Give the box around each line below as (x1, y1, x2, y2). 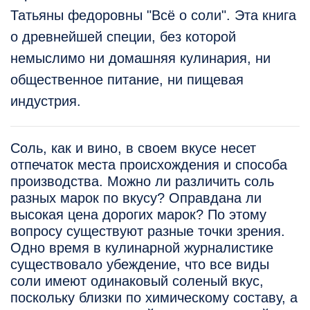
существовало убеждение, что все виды (10, 257, 269, 273)
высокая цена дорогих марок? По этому (10, 207, 266, 223)
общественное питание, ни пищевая (10, 72, 244, 88)
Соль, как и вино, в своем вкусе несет (10, 140, 256, 156)
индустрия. (10, 93, 81, 109)
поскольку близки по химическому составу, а (10, 290, 298, 306)
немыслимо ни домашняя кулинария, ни (10, 51, 271, 66)
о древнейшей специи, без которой (10, 29, 236, 45)
